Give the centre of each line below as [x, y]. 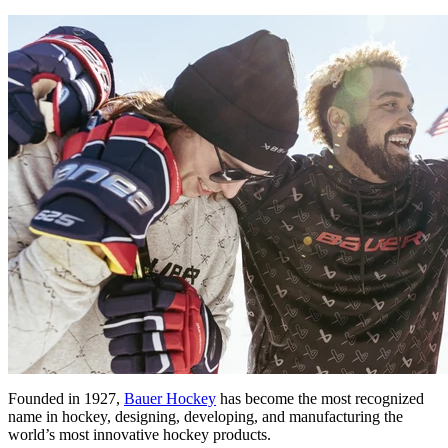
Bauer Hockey [170, 398]
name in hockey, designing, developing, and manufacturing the [205, 416]
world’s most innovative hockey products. [139, 434]
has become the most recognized [320, 398]
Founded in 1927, [66, 398]
